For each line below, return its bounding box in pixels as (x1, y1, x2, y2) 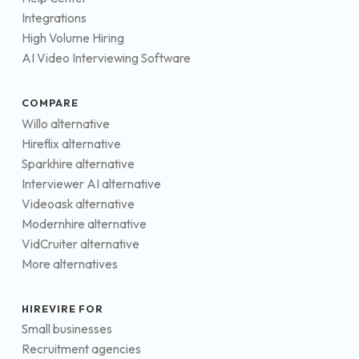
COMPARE (22, 96, 79, 110)
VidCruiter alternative (22, 236, 139, 252)
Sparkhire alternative (22, 155, 135, 171)
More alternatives (22, 256, 118, 272)
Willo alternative (22, 115, 110, 131)
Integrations (22, 10, 87, 26)
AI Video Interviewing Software (22, 50, 191, 67)
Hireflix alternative (22, 135, 121, 151)
